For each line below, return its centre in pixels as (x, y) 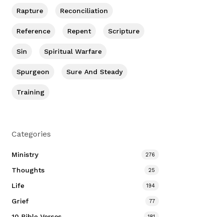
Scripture (124, 31)
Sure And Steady (95, 72)
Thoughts (28, 170)
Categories (31, 134)
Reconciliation (84, 11)
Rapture (30, 11)
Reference (34, 31)
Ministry (25, 155)
